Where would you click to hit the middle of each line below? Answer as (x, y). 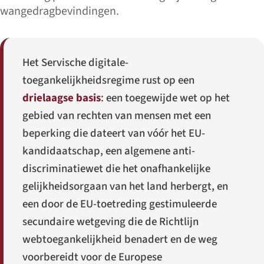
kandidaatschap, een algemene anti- (109, 151)
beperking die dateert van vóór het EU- (114, 134)
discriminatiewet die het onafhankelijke (116, 169)
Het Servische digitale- (75, 63)
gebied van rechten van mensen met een (117, 116)
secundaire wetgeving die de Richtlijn (110, 222)
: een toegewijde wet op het (165, 98)
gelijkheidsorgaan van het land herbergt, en (125, 187)
